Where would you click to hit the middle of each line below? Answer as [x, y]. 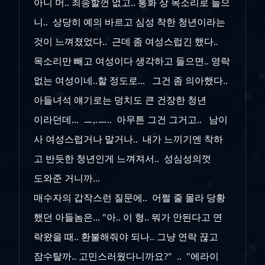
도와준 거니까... [69, 179]
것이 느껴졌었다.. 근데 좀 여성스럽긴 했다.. [126, 42]
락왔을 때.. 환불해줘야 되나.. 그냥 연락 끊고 [126, 237]
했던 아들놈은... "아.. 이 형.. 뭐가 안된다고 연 [128, 218]
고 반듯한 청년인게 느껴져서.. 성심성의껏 [122, 159]
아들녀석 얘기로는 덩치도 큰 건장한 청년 [120, 101]
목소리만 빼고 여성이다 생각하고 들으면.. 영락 [132, 62]
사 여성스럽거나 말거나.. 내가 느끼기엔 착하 [128, 140]
